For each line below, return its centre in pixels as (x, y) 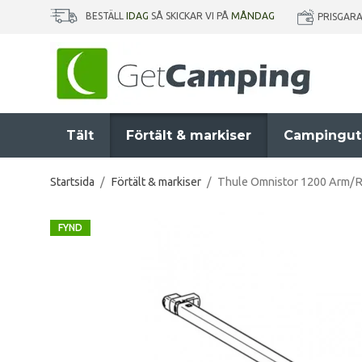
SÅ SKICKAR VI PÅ (190, 16)
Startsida (72, 182)
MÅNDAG (253, 16)
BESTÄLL (106, 16)
